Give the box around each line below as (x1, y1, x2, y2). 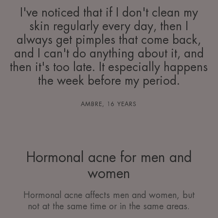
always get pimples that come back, (17, 34, 201, 46)
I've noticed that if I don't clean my (19, 7, 198, 19)
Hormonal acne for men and (26, 151, 192, 165)
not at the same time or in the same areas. (28, 202, 190, 211)
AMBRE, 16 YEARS (81, 101, 137, 108)
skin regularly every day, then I (29, 20, 189, 33)
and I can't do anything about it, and (14, 48, 204, 60)
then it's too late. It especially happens (10, 61, 208, 73)
